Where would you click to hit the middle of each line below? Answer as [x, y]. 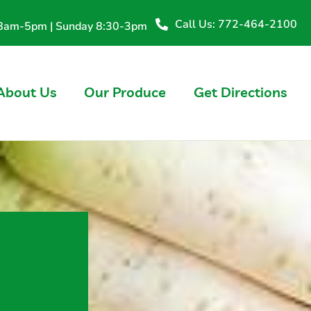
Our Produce [125, 92]
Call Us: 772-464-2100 [236, 24]
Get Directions [240, 92]
